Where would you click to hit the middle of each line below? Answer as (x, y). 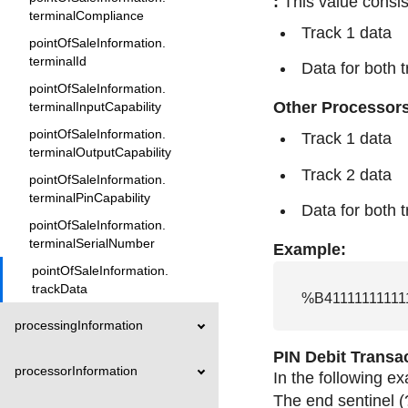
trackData (60, 289)
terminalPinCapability (90, 198)
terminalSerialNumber (92, 243)
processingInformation (79, 325)
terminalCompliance (87, 15)
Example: (310, 250)
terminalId (58, 61)
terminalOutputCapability (100, 152)
